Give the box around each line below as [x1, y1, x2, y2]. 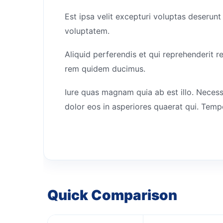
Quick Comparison [47, 186, 177, 204]
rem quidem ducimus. [65, 63, 145, 74]
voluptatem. [65, 25, 110, 36]
